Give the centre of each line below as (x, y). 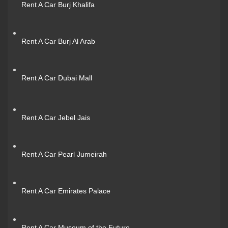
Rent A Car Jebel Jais (56, 117)
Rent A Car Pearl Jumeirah (64, 154)
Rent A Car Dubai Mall (57, 78)
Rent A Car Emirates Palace (66, 191)
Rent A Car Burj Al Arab (58, 41)
